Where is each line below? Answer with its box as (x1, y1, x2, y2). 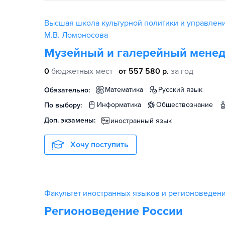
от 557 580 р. (119, 66, 169, 76)
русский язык (162, 85, 202, 94)
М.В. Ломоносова (44, 30, 108, 40)
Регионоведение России (44, 204, 183, 218)
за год (171, 66, 193, 76)
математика (110, 85, 143, 94)
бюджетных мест (51, 66, 113, 76)
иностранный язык (110, 117, 172, 125)
